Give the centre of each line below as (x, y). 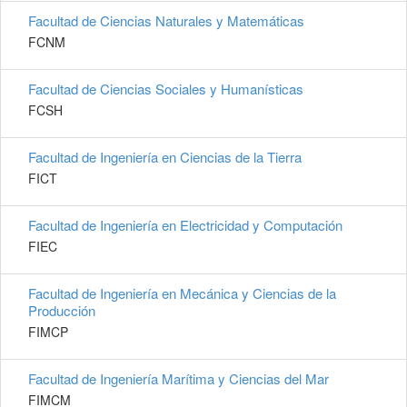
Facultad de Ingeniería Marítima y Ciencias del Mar (179, 379)
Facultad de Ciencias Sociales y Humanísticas (166, 89)
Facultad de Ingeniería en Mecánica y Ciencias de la (182, 293)
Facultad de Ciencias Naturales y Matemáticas (166, 21)
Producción (62, 311)
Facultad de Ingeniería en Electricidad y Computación (185, 225)
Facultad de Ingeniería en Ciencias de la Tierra (165, 157)
